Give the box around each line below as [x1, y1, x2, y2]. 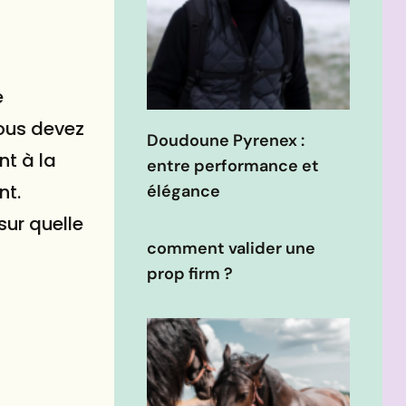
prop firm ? [147, 263, 233, 285]
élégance [147, 180, 220, 203]
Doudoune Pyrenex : [147, 130, 304, 152]
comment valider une [147, 237, 315, 260]
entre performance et [147, 155, 319, 178]
